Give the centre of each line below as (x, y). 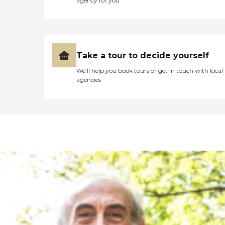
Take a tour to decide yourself (143, 55)
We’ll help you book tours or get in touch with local (150, 70)
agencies (89, 79)
